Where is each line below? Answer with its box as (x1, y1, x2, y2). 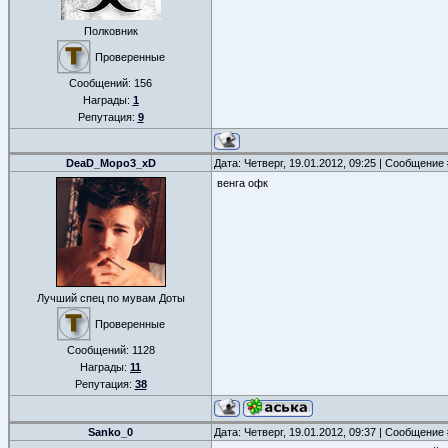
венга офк (217, 177, 268, 189)
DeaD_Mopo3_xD (65, 157, 156, 169)
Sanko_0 (88, 426, 133, 438)
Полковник (83, 25, 138, 37)
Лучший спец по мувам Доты (36, 292, 185, 304)
